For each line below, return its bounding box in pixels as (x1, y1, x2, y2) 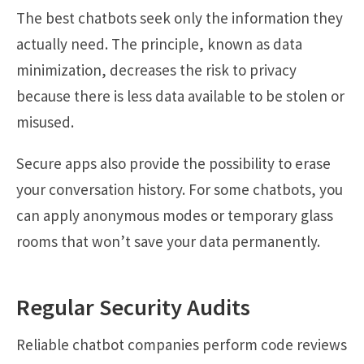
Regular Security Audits (16, 292, 250, 322)
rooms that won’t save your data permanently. (16, 231, 320, 251)
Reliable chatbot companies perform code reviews (16, 335, 347, 354)
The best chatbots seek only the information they (16, 7, 343, 28)
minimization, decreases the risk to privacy (16, 59, 297, 80)
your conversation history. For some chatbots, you (16, 179, 343, 199)
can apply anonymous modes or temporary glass (16, 205, 333, 225)
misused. (16, 111, 74, 132)
